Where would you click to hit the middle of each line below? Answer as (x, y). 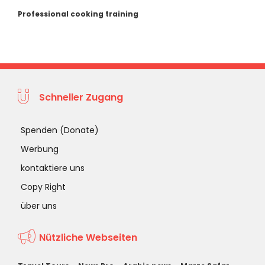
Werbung (40, 149)
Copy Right (43, 187)
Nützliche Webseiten (88, 238)
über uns (39, 206)
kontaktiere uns (53, 168)
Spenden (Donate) (60, 130)
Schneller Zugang (81, 98)
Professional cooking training (78, 14)
